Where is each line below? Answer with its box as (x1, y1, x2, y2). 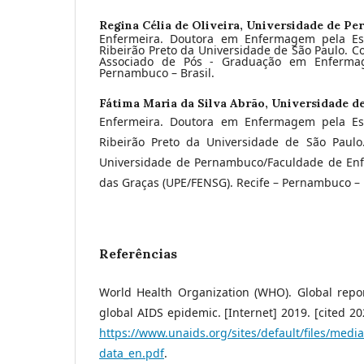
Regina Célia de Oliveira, (99, 17, 246, 32)
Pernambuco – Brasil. (99, 64, 214, 80)
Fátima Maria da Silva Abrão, (99, 95, 271, 110)
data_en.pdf (99, 344, 164, 361)
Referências (99, 245, 177, 262)
